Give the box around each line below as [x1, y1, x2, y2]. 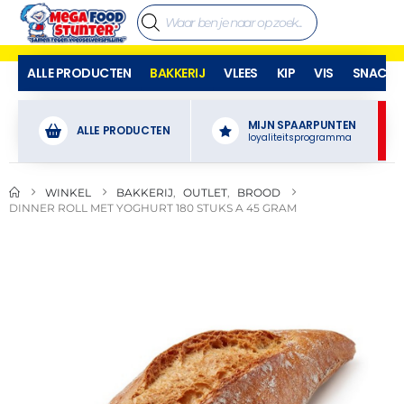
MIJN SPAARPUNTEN [247, 117, 357, 133]
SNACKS [352, 63, 402, 82]
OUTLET [183, 185, 227, 199]
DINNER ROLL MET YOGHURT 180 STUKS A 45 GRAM [9, 200, 297, 215]
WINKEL [45, 185, 91, 199]
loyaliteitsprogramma [247, 131, 352, 145]
